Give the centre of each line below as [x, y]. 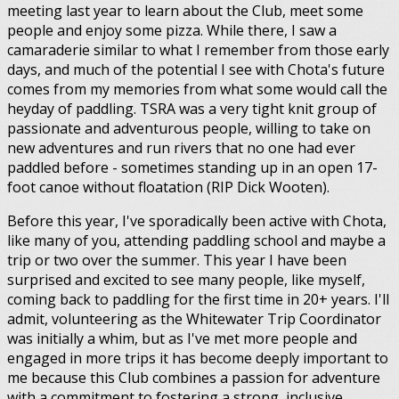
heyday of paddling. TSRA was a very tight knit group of [192, 109]
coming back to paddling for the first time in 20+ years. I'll [198, 300]
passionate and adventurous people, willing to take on [189, 129]
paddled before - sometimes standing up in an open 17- [192, 168]
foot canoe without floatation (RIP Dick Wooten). [168, 187]
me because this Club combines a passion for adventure [194, 378]
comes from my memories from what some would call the [197, 90]
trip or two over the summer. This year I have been [177, 261]
